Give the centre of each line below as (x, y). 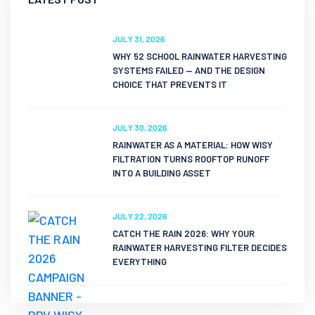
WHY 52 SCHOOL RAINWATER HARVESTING (200, 56)
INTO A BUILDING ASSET (162, 173)
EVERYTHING (140, 262)
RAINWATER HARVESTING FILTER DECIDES (200, 247)
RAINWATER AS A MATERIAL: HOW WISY (193, 145)
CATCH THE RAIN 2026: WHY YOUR (184, 233)
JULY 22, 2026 (140, 216)
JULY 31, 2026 (139, 39)
